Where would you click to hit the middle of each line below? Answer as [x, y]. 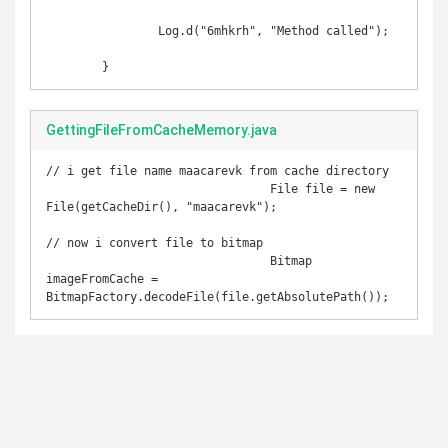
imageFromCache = [102, 279]
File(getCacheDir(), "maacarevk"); [161, 207]
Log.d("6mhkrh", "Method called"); [102, 31]
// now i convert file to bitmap [154, 243]
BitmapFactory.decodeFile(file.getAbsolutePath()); [217, 297]
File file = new [158, 189]
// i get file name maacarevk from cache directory [217, 171]
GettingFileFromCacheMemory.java [161, 130]
